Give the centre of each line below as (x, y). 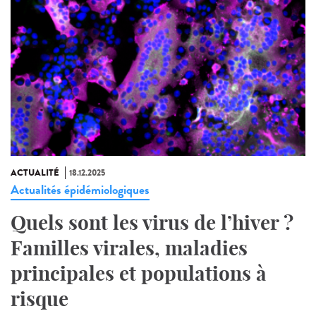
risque (39, 298)
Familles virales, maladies (129, 248)
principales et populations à (139, 273)
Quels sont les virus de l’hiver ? (152, 222)
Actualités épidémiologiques (80, 189)
